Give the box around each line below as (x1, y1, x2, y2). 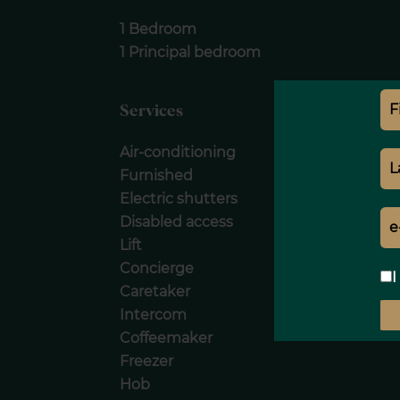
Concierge (120, 259, 195, 277)
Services (120, 102, 184, 120)
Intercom (120, 305, 187, 323)
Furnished (120, 166, 194, 184)
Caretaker (120, 282, 191, 300)
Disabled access (120, 212, 234, 230)
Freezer (120, 352, 174, 370)
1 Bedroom (120, 20, 197, 37)
